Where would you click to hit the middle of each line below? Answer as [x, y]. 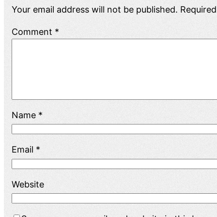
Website [28, 184]
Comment [33, 31]
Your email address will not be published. [95, 9]
